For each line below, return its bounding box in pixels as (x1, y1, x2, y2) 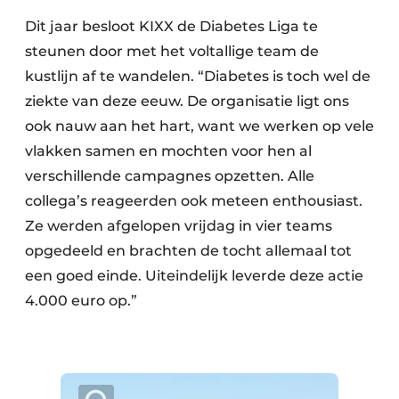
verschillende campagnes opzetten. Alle (25, 167, 314, 185)
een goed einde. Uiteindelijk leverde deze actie (25, 267, 363, 285)
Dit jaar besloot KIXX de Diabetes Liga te (25, 18, 318, 36)
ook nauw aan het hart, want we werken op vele (25, 118, 374, 135)
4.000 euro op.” (25, 292, 141, 310)
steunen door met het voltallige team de (25, 43, 319, 61)
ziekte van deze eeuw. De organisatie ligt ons (25, 93, 349, 110)
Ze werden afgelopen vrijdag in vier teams (25, 217, 332, 235)
